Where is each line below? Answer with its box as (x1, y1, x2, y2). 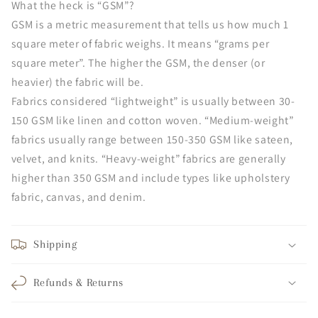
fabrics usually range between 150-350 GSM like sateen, (11, 132, 293, 148)
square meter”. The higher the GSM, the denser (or (11, 55, 265, 71)
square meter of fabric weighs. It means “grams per (11, 36, 270, 52)
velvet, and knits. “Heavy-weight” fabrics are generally (11, 151, 286, 167)
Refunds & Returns (33, 275, 124, 289)
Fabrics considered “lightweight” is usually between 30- (11, 94, 295, 109)
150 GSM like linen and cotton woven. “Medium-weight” (11, 113, 294, 128)
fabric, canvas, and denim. (11, 190, 146, 205)
